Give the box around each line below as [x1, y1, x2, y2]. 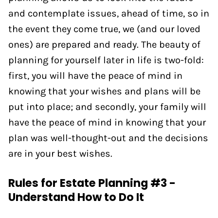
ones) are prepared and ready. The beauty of [8, 38, 200, 50]
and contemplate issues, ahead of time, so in [8, 7, 209, 19]
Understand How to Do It [8, 189, 144, 205]
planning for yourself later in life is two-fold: [8, 54, 204, 66]
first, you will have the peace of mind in [8, 69, 182, 81]
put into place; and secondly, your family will [8, 100, 206, 112]
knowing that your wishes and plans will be [8, 85, 200, 97]
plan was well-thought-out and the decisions [8, 131, 208, 144]
